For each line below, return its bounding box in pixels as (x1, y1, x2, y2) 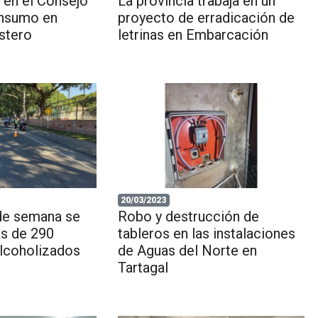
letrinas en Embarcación (117, 26, 268, 43)
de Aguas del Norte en (117, 241, 257, 259)
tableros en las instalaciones (117, 224, 295, 242)
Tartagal (117, 258, 168, 276)
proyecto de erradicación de (117, 9, 295, 26)
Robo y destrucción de (117, 207, 259, 225)
